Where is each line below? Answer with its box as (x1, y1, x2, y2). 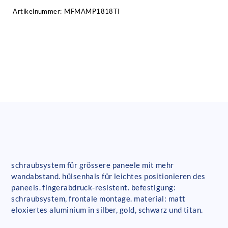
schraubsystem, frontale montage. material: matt (11, 194, 186, 204)
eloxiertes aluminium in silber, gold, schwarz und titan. (11, 205, 203, 215)
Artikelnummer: (13, 7, 62, 16)
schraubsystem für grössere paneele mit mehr (11, 160, 174, 170)
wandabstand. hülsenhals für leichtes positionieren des (11, 172, 206, 181)
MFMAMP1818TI (64, 7, 120, 16)
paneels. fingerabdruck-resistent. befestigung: (11, 183, 176, 192)
